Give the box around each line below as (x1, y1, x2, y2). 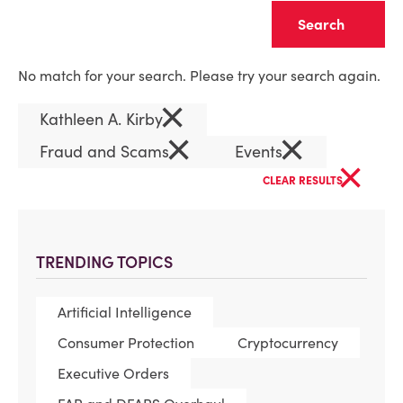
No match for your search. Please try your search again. (18, 67, 381, 85)
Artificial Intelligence (58, 303, 192, 321)
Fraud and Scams (40, 141, 174, 162)
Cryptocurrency (237, 334, 338, 352)
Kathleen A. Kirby (40, 109, 167, 130)
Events (235, 141, 287, 162)
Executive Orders (58, 364, 169, 382)
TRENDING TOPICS (36, 252, 173, 273)
